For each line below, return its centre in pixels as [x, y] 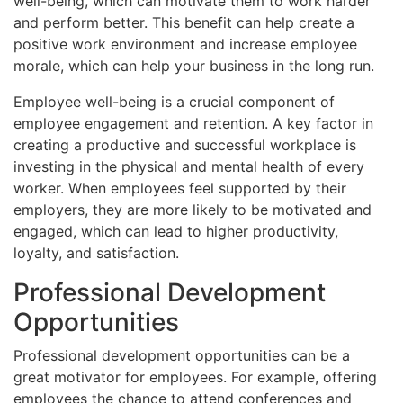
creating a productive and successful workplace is [185, 144]
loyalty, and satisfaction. [96, 252]
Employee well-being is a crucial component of [174, 101]
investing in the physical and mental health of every [189, 166]
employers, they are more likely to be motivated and [193, 209]
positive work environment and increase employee [185, 44]
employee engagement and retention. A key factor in [193, 123]
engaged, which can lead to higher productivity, [176, 231]
